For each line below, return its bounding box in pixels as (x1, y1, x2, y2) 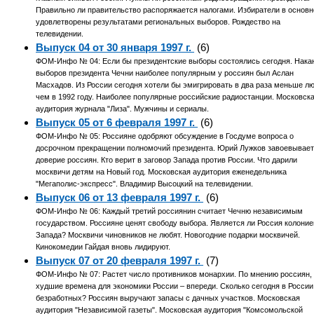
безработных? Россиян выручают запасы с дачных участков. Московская (36, 294, 301, 303)
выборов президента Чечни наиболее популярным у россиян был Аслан (36, 69, 294, 78)
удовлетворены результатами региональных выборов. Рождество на (36, 18, 281, 27)
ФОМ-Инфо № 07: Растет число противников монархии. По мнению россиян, (36, 270, 313, 279)
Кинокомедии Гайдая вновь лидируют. (36, 243, 171, 252)
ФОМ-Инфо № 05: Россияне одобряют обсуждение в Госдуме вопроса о (36, 132, 294, 141)
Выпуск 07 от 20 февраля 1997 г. (36, 254, 204, 267)
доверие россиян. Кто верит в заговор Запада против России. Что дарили (36, 156, 298, 165)
